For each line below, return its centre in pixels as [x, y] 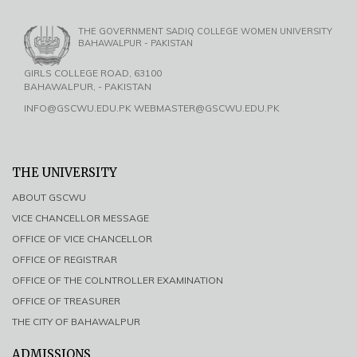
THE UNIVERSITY [65, 173]
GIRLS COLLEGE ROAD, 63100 [93, 73]
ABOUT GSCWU [49, 198]
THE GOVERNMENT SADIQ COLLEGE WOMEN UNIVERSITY [205, 31]
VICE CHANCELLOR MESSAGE [80, 218]
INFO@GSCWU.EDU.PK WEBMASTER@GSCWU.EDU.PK [152, 108]
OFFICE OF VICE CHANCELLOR [82, 239]
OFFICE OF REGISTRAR [65, 260]
